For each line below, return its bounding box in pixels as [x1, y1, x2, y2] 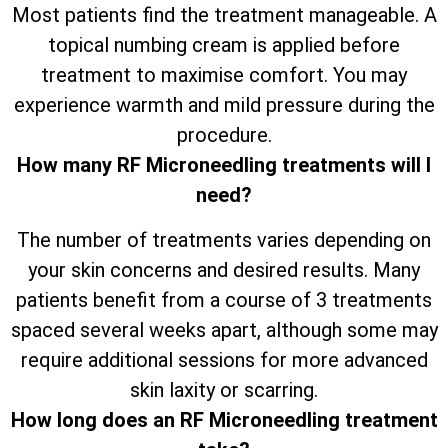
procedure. [176, 123, 272, 148]
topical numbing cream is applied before [48, 33, 400, 58]
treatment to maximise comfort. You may [41, 63, 407, 88]
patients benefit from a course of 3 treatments [16, 287, 432, 312]
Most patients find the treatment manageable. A [11, 3, 437, 28]
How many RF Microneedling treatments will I [17, 153, 431, 178]
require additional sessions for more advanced [20, 347, 428, 372]
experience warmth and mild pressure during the [13, 93, 435, 118]
